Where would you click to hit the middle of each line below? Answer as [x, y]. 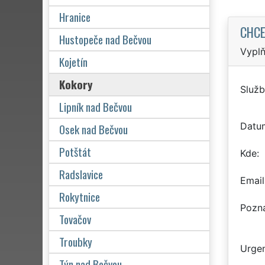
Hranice [75, 17]
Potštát [75, 151]
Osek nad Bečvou [93, 129]
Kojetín [73, 62]
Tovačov [75, 219]
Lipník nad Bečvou [96, 106]
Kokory [76, 84]
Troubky [76, 241]
